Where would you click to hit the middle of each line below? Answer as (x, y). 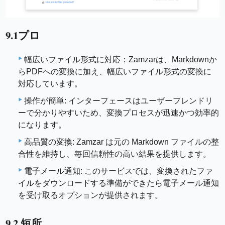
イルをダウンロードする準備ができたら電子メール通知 (119, 183)
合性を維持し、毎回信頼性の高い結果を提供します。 (115, 154)
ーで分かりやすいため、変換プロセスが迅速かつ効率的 (119, 113)
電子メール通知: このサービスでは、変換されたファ (119, 171)
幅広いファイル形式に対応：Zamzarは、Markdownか (121, 59)
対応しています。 (50, 83)
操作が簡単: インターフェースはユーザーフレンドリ (119, 100)
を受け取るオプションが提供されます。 (90, 195)
